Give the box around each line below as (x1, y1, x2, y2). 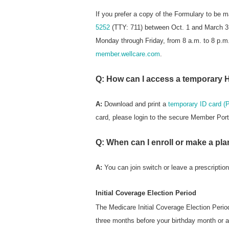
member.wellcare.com (96, 50, 160, 58)
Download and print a (104, 100, 168, 108)
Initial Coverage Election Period (96, 189, 196, 197)
